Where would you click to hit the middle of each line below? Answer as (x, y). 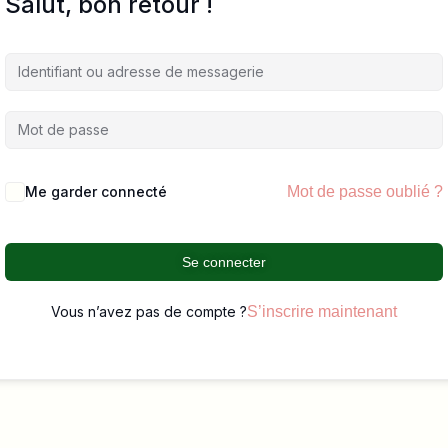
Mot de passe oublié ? (365, 191)
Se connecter (224, 262)
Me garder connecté (96, 191)
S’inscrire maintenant (322, 311)
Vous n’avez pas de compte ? (149, 311)
